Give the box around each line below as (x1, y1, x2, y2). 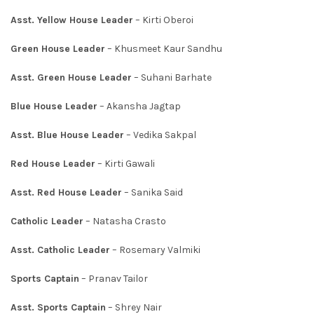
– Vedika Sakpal (124, 129, 196, 142)
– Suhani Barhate (132, 71, 212, 84)
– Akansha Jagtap (97, 100, 181, 113)
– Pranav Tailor (79, 273, 148, 285)
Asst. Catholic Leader (11, 244, 110, 257)
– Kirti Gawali (95, 158, 155, 170)
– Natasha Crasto (83, 215, 166, 228)
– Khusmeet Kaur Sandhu (105, 43, 222, 55)
